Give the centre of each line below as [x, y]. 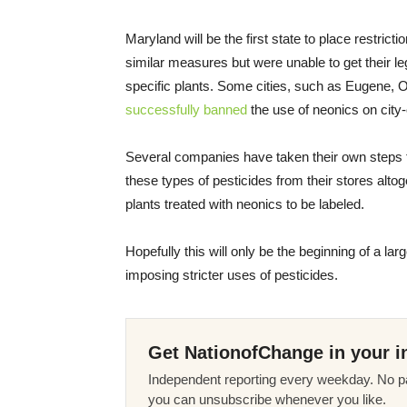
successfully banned [186, 110]
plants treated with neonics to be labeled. [245, 204]
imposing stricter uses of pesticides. [232, 275]
